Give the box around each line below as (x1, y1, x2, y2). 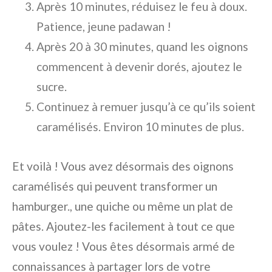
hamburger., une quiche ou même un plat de (12, 199, 233, 214)
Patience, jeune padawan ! (36, 19, 171, 34)
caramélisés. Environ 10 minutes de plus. (36, 120, 244, 134)
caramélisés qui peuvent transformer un (12, 179, 217, 194)
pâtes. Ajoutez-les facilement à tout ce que (12, 219, 235, 234)
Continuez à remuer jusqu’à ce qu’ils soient (36, 100, 256, 114)
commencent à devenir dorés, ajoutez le (36, 59, 242, 74)
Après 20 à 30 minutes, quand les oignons (36, 39, 248, 54)
